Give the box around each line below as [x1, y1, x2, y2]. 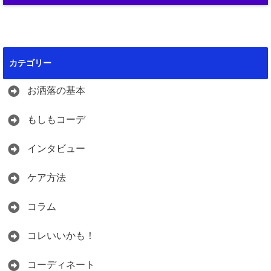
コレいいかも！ [27, 230, 95, 241]
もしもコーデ [27, 114, 85, 125]
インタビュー [27, 143, 85, 154]
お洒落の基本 [27, 85, 85, 96]
